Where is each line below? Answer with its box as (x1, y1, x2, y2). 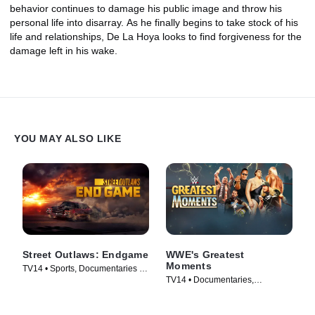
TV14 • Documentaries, (166, 274, 254, 285)
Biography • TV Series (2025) (166, 286, 277, 297)
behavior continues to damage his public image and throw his (10, 2, 282, 14)
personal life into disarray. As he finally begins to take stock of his (10, 16, 298, 28)
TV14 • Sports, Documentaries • (22, 263, 142, 274)
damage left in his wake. (10, 44, 117, 56)
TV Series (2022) (22, 275, 87, 285)
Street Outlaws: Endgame (22, 248, 148, 260)
